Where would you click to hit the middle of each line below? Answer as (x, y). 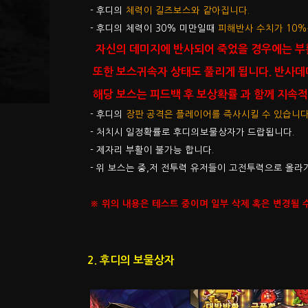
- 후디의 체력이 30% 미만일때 (153, 28)
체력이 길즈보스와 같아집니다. (186, 10)
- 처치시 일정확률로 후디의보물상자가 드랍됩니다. (191, 132)
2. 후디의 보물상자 (131, 260)
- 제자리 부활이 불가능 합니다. (151, 150)
